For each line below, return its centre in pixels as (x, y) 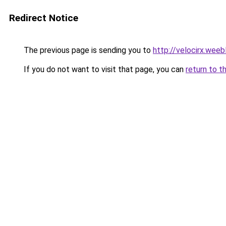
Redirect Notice (44, 18)
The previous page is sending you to (87, 50)
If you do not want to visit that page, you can (104, 69)
